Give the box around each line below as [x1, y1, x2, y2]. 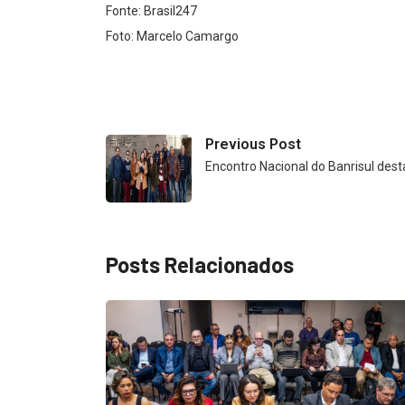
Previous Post [205, 135, 301, 153]
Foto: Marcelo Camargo [106, 28, 239, 43]
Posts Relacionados [106, 250, 294, 278]
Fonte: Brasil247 [106, 3, 197, 18]
